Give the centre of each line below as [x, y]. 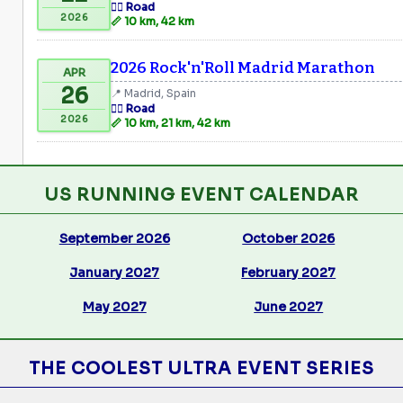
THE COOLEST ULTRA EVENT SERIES [201, 368]
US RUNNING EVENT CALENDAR [201, 195]
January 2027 [115, 272]
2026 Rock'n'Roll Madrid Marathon [243, 67]
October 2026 [289, 238]
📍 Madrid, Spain [153, 93]
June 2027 [289, 306]
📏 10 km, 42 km [152, 21]
